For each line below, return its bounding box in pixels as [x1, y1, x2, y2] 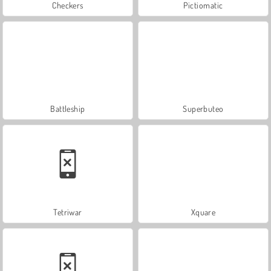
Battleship [50, 103, 85, 114]
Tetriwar [53, 206, 82, 217]
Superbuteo [183, 103, 224, 114]
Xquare [191, 206, 216, 217]
